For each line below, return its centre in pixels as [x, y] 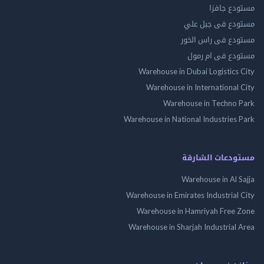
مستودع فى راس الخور [218, 39]
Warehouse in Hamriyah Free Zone [196, 211]
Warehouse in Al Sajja [218, 179]
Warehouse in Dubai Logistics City [197, 71]
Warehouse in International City [200, 87]
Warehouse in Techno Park [209, 103]
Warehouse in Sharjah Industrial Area [192, 227]
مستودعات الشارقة [218, 157]
